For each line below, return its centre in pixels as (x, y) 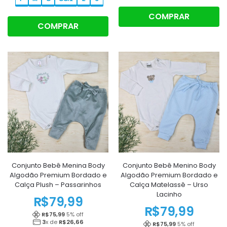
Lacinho (169, 195)
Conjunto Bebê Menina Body (58, 166)
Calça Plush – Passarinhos (58, 185)
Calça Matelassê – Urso (169, 185)
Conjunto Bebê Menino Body (169, 166)
